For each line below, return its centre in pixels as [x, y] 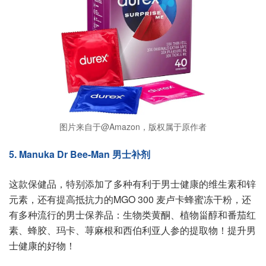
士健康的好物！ [42, 246]
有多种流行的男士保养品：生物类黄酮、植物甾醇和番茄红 [132, 215]
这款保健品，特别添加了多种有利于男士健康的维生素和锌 [132, 184]
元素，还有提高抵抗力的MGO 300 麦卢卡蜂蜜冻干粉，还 [130, 199]
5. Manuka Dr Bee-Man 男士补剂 [80, 154]
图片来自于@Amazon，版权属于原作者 [133, 127]
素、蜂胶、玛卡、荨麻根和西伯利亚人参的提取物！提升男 [132, 230]
